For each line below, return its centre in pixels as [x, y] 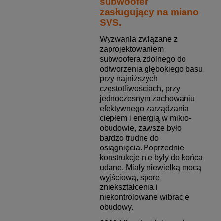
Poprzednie [164, 148]
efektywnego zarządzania [144, 109]
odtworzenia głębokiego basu [151, 69]
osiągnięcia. [121, 148]
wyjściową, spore [129, 178]
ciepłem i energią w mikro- [145, 118]
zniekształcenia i [129, 187]
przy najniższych [129, 79]
